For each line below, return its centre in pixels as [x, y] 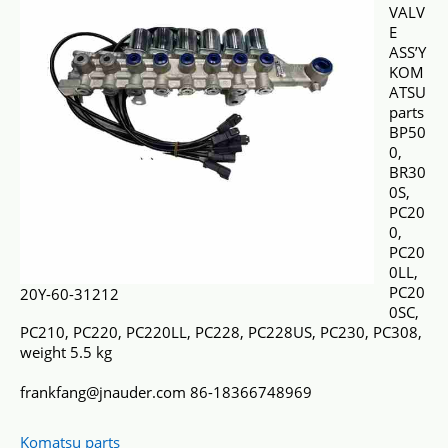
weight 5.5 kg [66, 352]
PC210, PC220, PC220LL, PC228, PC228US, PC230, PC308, [221, 332]
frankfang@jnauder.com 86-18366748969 [166, 392]
